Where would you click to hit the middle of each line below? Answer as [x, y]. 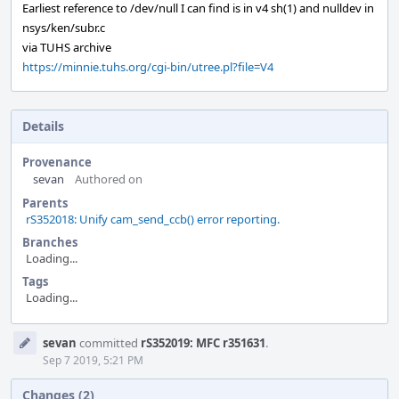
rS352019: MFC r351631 [203, 343]
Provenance [57, 162]
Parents [45, 203]
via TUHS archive [67, 47]
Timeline [37, 348]
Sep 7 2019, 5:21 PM [93, 360]
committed [109, 343]
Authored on [109, 179]
